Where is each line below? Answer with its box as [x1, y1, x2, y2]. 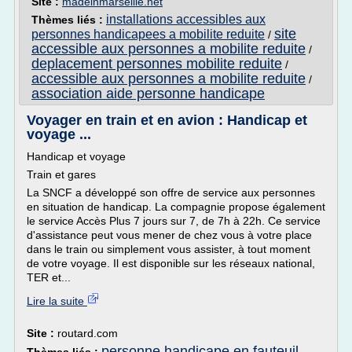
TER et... [27, 271, 71, 284]
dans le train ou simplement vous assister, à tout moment [27, 243, 310, 255]
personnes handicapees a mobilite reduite [31, 27, 265, 41]
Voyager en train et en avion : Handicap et [27, 112, 307, 128]
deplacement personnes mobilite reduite [31, 56, 282, 71]
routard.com [57, 327, 118, 339]
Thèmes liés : [31, 13, 106, 26]
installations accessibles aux [106, 13, 266, 26]
